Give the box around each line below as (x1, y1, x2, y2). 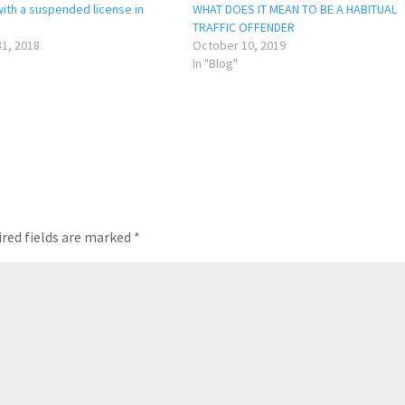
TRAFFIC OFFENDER (193, 18, 296, 35)
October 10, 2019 (193, 36, 287, 53)
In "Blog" (193, 54, 239, 71)
